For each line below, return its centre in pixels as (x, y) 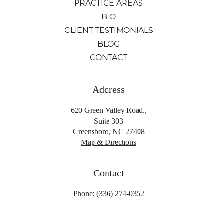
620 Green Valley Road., (108, 110)
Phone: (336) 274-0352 (108, 194)
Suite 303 (108, 121)
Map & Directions (108, 142)
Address (108, 89)
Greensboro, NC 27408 (108, 131)
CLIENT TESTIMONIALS (108, 30)
